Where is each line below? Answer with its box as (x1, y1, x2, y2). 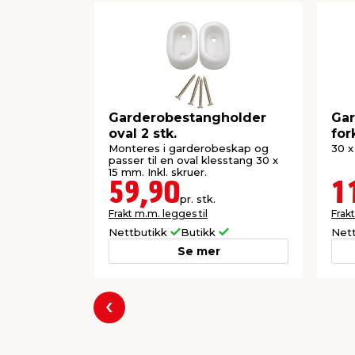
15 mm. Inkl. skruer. (109, 166, 207, 179)
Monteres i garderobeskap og (109, 142, 269, 155)
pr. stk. (180, 193, 216, 206)
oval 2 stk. (109, 125, 177, 141)
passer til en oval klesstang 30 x (109, 154, 278, 167)
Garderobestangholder (109, 109, 266, 125)
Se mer (177, 244, 220, 259)
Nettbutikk (109, 226, 170, 239)
